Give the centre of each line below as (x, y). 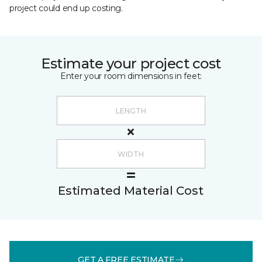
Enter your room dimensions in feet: (131, 76)
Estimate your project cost (131, 63)
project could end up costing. (66, 8)
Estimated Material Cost (131, 191)
